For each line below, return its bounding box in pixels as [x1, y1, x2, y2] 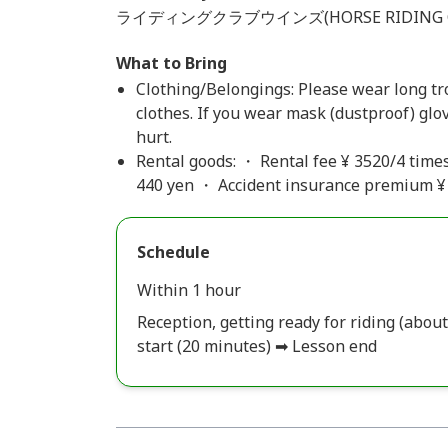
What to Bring [116, 52, 227, 74]
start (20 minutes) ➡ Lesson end [137, 335, 377, 357]
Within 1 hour [137, 279, 241, 301]
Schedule [137, 241, 210, 263]
